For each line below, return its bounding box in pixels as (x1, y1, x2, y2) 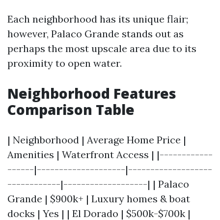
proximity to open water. (7, 57, 122, 69)
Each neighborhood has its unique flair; (7, 13, 188, 25)
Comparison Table (7, 100, 135, 119)
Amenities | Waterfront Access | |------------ (7, 148, 213, 161)
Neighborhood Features (7, 84, 176, 103)
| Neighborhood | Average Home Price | (7, 134, 186, 146)
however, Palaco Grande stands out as (7, 27, 184, 40)
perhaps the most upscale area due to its (7, 42, 196, 55)
